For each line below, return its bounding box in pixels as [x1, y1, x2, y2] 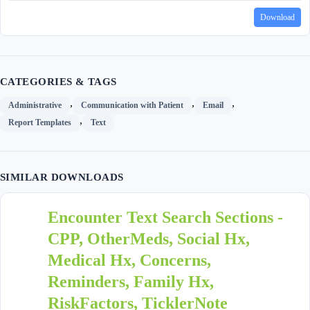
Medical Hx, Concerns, [48, 250, 211, 269]
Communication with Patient [81, 100, 183, 110]
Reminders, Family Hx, [48, 272, 214, 291]
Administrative [8, 100, 62, 110]
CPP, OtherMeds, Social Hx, [48, 229, 250, 248]
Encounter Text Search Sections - [48, 208, 283, 226]
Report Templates [8, 117, 71, 127]
